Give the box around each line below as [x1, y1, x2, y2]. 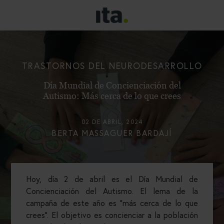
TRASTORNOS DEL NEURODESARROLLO [21, 59, 202, 72]
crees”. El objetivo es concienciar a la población [26, 209, 198, 220]
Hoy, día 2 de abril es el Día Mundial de [26, 173, 198, 184]
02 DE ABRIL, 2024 [81, 118, 143, 126]
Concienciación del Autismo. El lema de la [26, 185, 198, 196]
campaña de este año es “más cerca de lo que [26, 197, 198, 208]
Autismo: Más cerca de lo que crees [43, 90, 181, 101]
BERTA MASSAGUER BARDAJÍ [51, 127, 172, 138]
